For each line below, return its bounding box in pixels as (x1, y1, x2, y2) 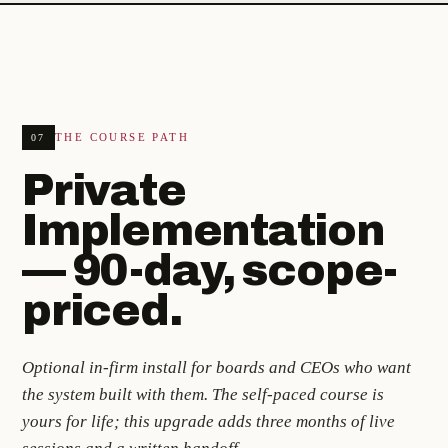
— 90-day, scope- (22, 245, 397, 294)
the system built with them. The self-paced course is (22, 384, 384, 404)
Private (22, 165, 186, 214)
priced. (22, 285, 182, 334)
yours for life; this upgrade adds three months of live (22, 411, 395, 431)
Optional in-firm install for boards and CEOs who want (22, 357, 411, 377)
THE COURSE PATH (54, 130, 190, 143)
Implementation (22, 205, 385, 254)
